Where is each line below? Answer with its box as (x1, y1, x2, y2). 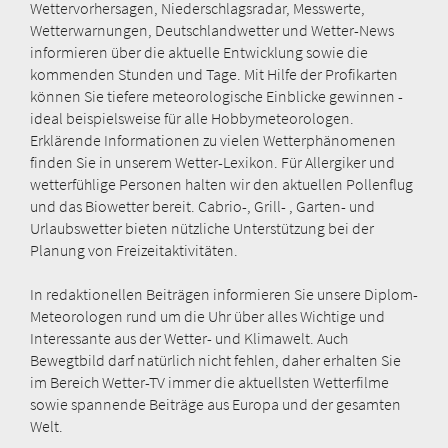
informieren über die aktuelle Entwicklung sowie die (30, 41, 368, 62)
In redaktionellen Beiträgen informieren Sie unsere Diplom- (30, 283, 418, 304)
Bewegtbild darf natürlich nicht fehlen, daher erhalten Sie (30, 349, 401, 370)
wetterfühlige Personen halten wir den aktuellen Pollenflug (30, 173, 413, 194)
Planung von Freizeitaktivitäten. (30, 239, 238, 260)
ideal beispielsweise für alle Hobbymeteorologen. (30, 107, 354, 128)
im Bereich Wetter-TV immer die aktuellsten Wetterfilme (30, 371, 389, 392)
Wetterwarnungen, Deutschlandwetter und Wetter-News (30, 19, 394, 40)
